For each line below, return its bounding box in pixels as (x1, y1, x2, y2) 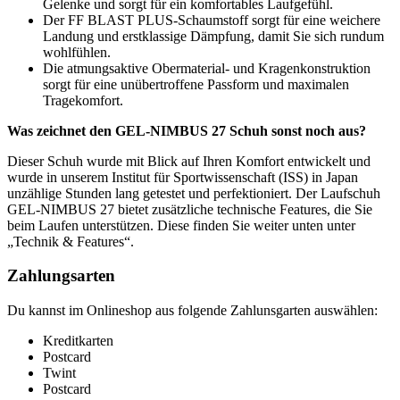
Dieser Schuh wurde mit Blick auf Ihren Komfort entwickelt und (7, 153, 371, 169)
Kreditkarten (43, 333, 113, 349)
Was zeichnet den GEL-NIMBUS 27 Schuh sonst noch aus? (7, 122, 366, 138)
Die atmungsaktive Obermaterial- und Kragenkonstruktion (43, 60, 371, 76)
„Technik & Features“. (7, 233, 134, 249)
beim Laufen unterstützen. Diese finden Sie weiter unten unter (7, 217, 355, 233)
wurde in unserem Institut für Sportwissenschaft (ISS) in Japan (7, 169, 358, 185)
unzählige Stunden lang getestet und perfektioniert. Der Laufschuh (7, 185, 380, 201)
